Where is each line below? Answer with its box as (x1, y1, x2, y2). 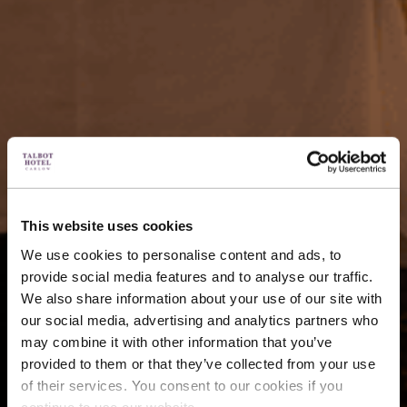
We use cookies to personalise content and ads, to (21, 246, 342, 263)
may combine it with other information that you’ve (21, 333, 333, 350)
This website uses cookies (21, 217, 194, 233)
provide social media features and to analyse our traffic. (21, 268, 373, 284)
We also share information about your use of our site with (21, 290, 382, 306)
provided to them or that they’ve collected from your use (21, 355, 375, 372)
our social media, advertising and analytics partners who (21, 312, 378, 328)
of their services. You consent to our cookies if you (21, 377, 342, 393)
